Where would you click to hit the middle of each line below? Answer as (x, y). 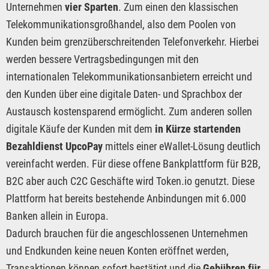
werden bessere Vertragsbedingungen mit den (102, 59)
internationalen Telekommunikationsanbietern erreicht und (129, 77)
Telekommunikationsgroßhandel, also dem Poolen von (121, 25)
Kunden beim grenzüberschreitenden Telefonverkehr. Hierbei (132, 42)
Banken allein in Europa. (57, 216)
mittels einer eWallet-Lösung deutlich (182, 147)
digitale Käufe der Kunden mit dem (80, 129)
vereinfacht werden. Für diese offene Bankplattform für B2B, (133, 164)
